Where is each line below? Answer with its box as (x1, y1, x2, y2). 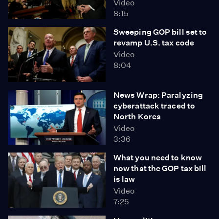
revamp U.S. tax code (113, 38, 194, 47)
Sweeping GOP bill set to (113, 27, 207, 37)
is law (113, 175, 135, 184)
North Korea (113, 111, 161, 121)
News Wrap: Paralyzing (113, 90, 203, 100)
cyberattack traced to (113, 101, 196, 110)
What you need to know (113, 153, 202, 162)
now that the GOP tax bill (113, 164, 207, 173)
